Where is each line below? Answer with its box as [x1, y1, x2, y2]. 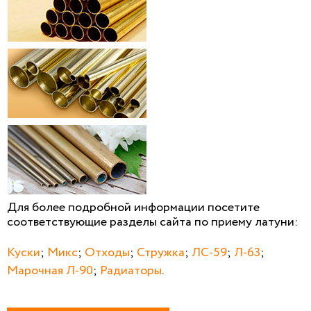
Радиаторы [100, 261, 162, 280]
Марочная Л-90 [7, 261, 93, 280]
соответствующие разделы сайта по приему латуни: [7, 212, 298, 231]
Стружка [137, 243, 185, 262]
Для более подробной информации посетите [7, 198, 260, 217]
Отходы [85, 243, 130, 262]
